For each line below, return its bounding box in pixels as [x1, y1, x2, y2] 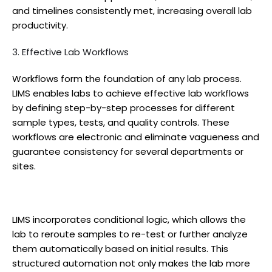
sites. [12, 159, 36, 172]
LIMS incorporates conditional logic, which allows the [12, 212, 246, 226]
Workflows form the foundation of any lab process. [12, 72, 242, 85]
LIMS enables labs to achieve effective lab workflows [12, 86, 249, 100]
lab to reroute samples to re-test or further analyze [12, 227, 248, 240]
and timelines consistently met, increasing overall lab [12, 4, 252, 17]
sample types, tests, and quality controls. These [12, 115, 229, 129]
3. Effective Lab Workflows [12, 45, 129, 58]
